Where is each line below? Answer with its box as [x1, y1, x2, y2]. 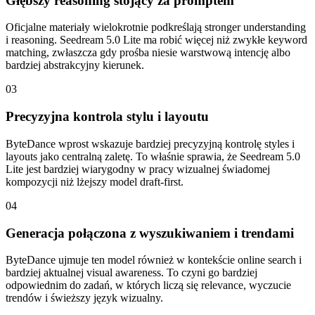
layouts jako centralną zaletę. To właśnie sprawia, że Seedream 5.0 [6, 150, 300, 162]
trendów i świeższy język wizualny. [6, 292, 163, 304]
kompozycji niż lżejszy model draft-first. [6, 175, 184, 188]
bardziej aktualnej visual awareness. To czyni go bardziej [6, 266, 257, 279]
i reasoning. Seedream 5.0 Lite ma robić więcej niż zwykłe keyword [6, 34, 307, 46]
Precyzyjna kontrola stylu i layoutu [6, 109, 209, 124]
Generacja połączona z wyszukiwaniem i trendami [6, 225, 294, 240]
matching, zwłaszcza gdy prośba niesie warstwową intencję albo [6, 46, 290, 59]
